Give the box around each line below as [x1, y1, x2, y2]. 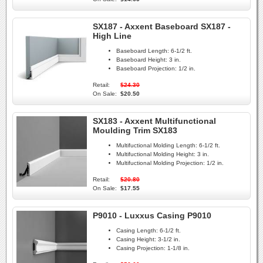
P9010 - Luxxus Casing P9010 [93, 211, 211, 220]
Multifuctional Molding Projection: [116, 160, 205, 167]
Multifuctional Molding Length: [116, 142, 197, 149]
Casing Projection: [116, 245, 166, 252]
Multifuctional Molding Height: [116, 151, 195, 158]
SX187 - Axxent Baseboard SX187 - [93, 22, 231, 31]
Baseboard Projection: [116, 65, 177, 72]
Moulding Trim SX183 [93, 126, 177, 135]
